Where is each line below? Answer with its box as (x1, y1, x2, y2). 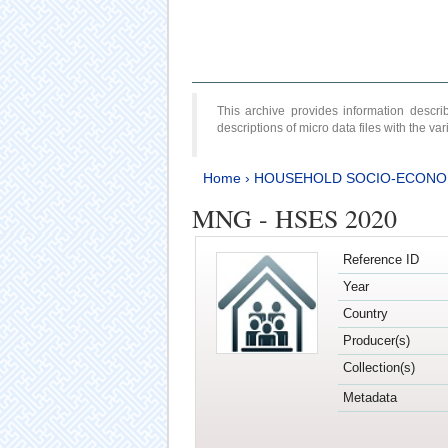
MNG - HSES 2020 (191, 200, 397, 235)
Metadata (342, 390, 397, 406)
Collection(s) (342, 360, 415, 376)
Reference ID (342, 252, 419, 268)
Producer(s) (342, 333, 410, 349)
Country (342, 306, 388, 322)
